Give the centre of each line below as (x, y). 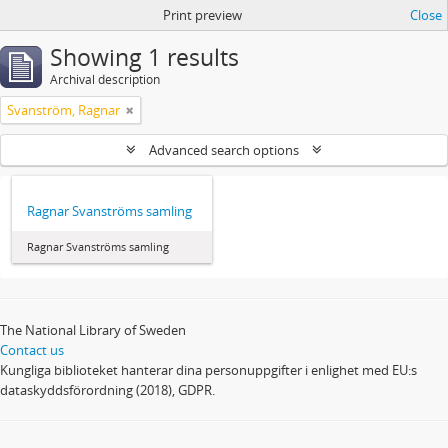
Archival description (105, 79)
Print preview (202, 15)
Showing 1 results (144, 57)
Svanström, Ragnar (63, 110)
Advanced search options (224, 150)
